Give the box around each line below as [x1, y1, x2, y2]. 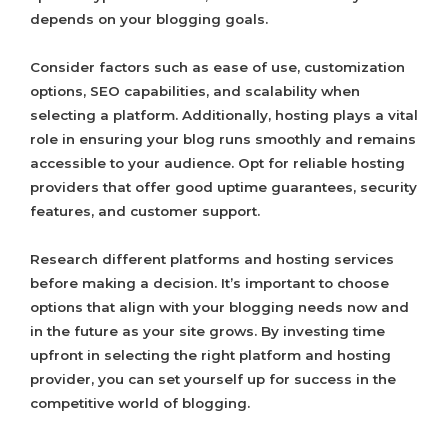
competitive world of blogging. [30, 395, 250, 412]
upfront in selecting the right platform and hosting [30, 347, 391, 364]
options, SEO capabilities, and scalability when [30, 83, 360, 100]
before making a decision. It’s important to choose [30, 275, 389, 292]
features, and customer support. [30, 203, 260, 220]
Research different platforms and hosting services [30, 251, 394, 268]
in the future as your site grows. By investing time [30, 323, 385, 340]
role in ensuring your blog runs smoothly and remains [30, 131, 416, 148]
